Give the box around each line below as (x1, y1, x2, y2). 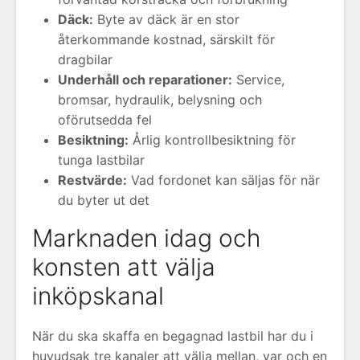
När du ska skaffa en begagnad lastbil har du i (32, 328, 313, 344)
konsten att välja (32, 252, 215, 281)
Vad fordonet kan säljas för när (127, 172, 320, 188)
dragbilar (58, 51, 112, 67)
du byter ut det (58, 192, 149, 208)
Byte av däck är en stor (93, 11, 239, 27)
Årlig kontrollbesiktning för (129, 132, 296, 148)
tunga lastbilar (58, 152, 145, 168)
